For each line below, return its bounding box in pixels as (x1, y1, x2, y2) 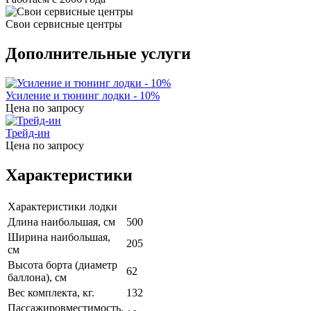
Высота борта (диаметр (8, 259, 117, 271)
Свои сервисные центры (6, 18, 122, 31)
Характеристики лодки (8, 201, 117, 213)
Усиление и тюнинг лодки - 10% (6, 90, 160, 102)
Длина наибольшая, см (8, 216, 115, 228)
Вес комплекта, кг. (8, 287, 94, 299)
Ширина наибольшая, (8, 231, 110, 244)
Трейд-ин (6, 127, 50, 140)
